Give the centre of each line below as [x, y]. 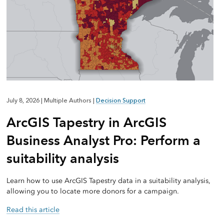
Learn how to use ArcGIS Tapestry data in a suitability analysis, [108, 181]
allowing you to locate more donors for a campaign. [92, 191]
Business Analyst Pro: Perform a [103, 140]
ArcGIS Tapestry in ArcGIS [86, 122]
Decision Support [120, 101]
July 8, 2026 [23, 101]
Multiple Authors [67, 101]
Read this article [33, 210]
